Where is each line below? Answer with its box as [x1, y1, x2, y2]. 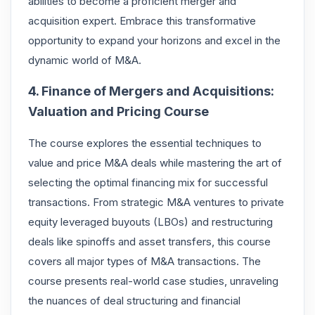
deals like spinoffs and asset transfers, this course [28, 234, 271, 248]
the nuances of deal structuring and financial [28, 293, 240, 307]
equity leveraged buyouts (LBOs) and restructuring [28, 214, 273, 229]
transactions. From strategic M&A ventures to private [28, 195, 284, 209]
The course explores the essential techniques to [28, 136, 262, 150]
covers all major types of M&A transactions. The [28, 254, 261, 268]
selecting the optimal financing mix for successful [28, 175, 268, 189]
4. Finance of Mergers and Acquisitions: [28, 83, 274, 98]
